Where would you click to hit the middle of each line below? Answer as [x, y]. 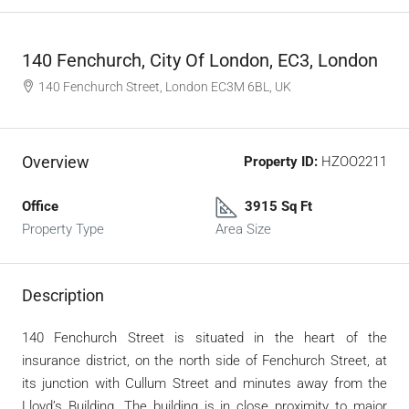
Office [40, 206]
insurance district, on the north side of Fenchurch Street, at [204, 361]
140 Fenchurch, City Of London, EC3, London [200, 60]
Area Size [243, 229]
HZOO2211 [352, 162]
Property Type [63, 229]
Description [63, 295]
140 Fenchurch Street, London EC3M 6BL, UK [165, 87]
